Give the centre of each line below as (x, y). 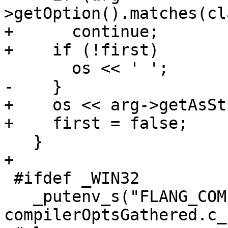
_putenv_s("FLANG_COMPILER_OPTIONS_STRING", (19, 197)
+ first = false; (96, 123)
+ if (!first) (81, 50)
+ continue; (81, 32)
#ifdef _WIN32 (9, 178)
